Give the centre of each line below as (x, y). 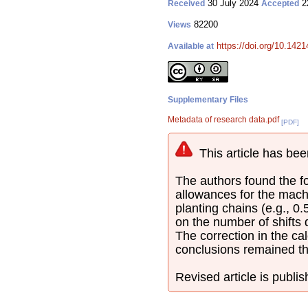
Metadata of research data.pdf (223, 120)
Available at (191, 46)
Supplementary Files (208, 100)
